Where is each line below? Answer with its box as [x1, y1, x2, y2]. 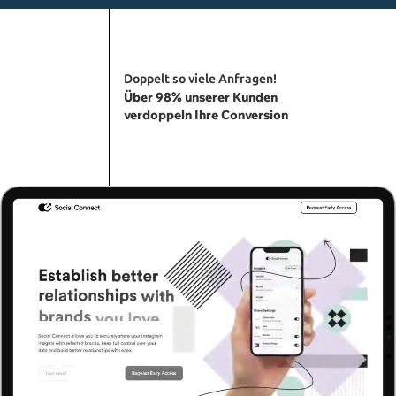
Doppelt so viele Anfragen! [123, 72, 277, 88]
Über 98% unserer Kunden [123, 89, 278, 106]
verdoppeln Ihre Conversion [123, 107, 288, 124]
